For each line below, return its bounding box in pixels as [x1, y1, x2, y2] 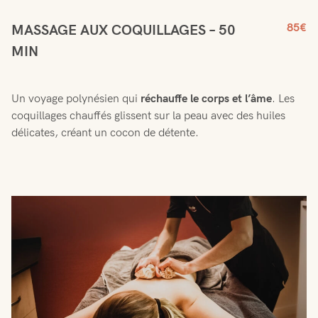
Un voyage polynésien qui [11, 92, 141, 106]
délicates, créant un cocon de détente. [11, 126, 199, 140]
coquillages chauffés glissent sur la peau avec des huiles [11, 109, 285, 123]
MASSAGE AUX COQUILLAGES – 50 [11, 21, 236, 39]
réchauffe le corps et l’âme [141, 92, 272, 106]
